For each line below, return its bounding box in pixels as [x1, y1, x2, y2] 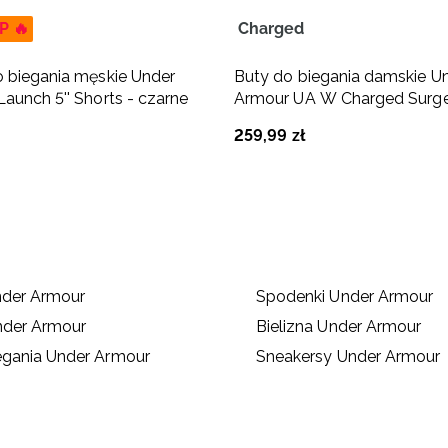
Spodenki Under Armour [255, 286, 434, 306]
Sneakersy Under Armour [255, 346, 441, 366]
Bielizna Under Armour [255, 316, 422, 336]
